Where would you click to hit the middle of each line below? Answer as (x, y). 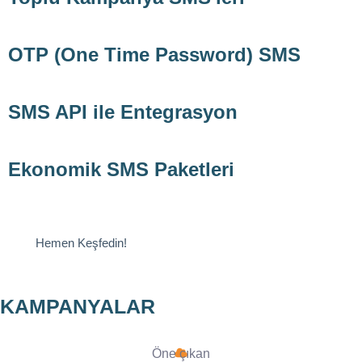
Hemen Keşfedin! (81, 243)
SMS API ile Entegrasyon (123, 112)
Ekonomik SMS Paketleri (121, 169)
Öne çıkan (181, 353)
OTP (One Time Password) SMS (154, 54)
